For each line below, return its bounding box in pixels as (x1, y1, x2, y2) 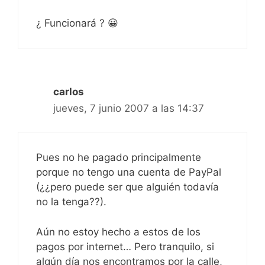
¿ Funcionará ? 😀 (36, 17, 118, 29)
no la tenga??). (36, 196, 106, 208)
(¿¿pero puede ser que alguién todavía (36, 181, 219, 193)
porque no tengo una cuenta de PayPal (36, 166, 221, 179)
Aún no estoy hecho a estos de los (36, 225, 201, 238)
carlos (53, 85, 84, 98)
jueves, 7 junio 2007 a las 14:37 (53, 102, 204, 114)
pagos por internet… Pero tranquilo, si (36, 240, 214, 253)
